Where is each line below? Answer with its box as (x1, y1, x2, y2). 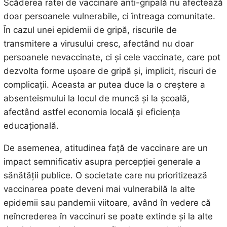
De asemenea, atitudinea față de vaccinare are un (3, 142, 208, 153)
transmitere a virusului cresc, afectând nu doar (3, 38, 194, 49)
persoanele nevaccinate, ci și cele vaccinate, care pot (3, 52, 220, 62)
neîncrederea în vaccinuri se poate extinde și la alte (3, 211, 213, 221)
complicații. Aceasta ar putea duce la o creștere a (3, 79, 205, 90)
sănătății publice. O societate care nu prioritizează (3, 170, 207, 180)
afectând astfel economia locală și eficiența (3, 106, 180, 117)
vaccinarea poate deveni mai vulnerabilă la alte (3, 183, 195, 194)
